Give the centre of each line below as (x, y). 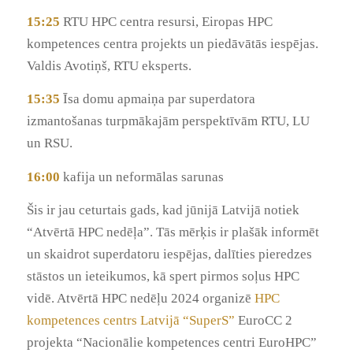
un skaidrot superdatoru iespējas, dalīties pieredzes (169, 255)
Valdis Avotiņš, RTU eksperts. (109, 65)
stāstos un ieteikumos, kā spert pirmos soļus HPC (163, 277)
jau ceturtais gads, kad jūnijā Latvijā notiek (178, 210)
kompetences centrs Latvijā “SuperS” (130, 321)
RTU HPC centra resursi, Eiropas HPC (166, 21)
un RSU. (49, 143)
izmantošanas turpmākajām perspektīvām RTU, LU (168, 121)
